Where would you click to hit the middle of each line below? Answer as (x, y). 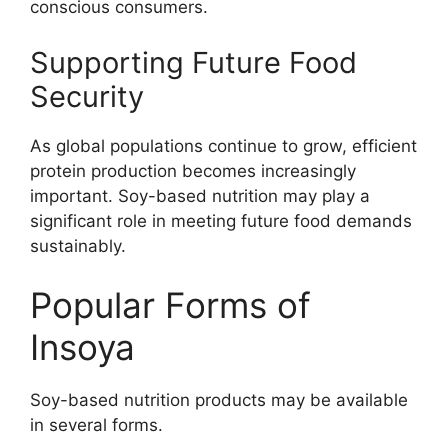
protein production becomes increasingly (193, 170)
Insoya (82, 347)
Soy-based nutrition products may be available (219, 400)
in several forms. (96, 425)
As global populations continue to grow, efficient (223, 145)
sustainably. (78, 245)
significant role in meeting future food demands (221, 220)
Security (87, 96)
